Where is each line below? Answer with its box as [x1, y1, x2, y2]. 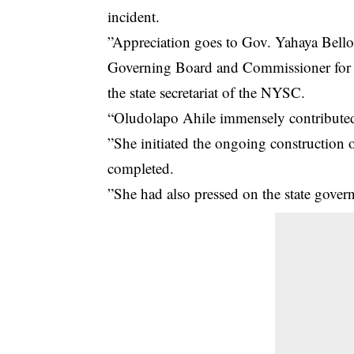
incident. [107, 6, 160, 26]
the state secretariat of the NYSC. [107, 81, 306, 102]
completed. [107, 157, 175, 178]
